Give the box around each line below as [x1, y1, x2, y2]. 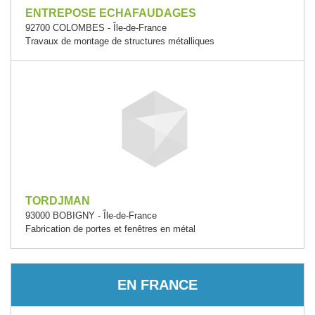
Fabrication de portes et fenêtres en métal [25, 224, 195, 234]
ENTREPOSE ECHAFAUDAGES [25, 7, 196, 19]
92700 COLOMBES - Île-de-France [25, 22, 167, 33]
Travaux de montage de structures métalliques [25, 36, 214, 46]
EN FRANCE [117, 276, 198, 292]
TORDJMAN [25, 195, 90, 207]
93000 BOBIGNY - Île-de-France [25, 210, 157, 221]
